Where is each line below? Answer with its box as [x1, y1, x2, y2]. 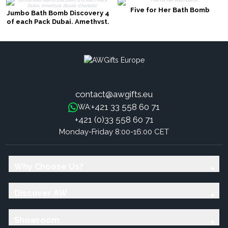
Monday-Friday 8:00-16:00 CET [59, 127, 169, 137]
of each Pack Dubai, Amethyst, [7, 17, 110, 25]
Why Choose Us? [14, 161, 83, 172]
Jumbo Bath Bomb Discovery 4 [7, 9, 110, 17]
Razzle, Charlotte [28, 26, 88, 34]
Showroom [14, 215, 60, 225]
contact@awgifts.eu [75, 89, 153, 100]
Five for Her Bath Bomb [130, 6, 210, 14]
